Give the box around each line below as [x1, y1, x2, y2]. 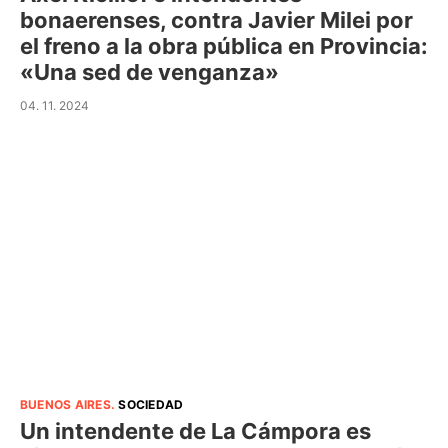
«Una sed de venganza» [20, 59, 279, 86]
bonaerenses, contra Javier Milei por [20, 7, 413, 34]
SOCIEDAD [118, 396, 184, 412]
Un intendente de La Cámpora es [20, 417, 371, 444]
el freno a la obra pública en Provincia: [20, 33, 428, 60]
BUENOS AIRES [20, 396, 111, 412]
